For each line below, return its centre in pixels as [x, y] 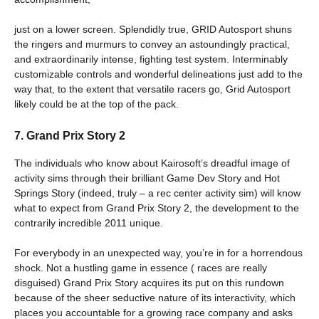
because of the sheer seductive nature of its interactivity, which [155, 297]
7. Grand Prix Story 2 [70, 136]
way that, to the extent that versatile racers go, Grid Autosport [152, 89]
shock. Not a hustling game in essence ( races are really [141, 267]
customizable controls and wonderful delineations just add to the [158, 74]
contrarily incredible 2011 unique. [89, 223]
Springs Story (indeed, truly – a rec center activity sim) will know [157, 193]
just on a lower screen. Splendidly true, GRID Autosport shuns [153, 30]
